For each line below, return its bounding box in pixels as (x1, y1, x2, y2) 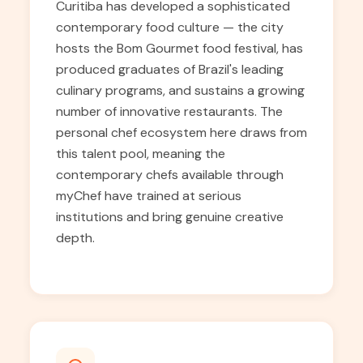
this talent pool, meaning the (56, 145, 225, 162)
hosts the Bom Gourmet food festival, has (56, 40, 303, 57)
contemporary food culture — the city (56, 19, 284, 36)
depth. (56, 229, 95, 246)
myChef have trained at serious (56, 187, 241, 204)
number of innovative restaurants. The (56, 103, 283, 120)
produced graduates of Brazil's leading (56, 61, 284, 78)
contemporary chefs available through (56, 166, 284, 183)
